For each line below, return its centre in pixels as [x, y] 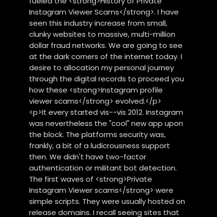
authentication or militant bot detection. [103, 168]
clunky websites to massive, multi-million [102, 34]
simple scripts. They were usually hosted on [107, 201]
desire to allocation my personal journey [102, 67]
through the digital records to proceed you [107, 78]
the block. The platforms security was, [98, 134]
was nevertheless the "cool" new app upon [106, 123]
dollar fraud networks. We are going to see [106, 45]
